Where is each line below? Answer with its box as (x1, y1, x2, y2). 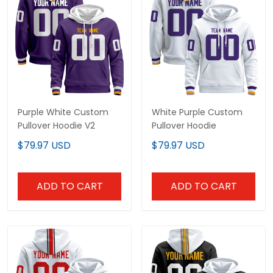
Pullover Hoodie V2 (18, 119, 95, 132)
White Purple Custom (152, 106, 243, 119)
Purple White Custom (18, 106, 108, 119)
